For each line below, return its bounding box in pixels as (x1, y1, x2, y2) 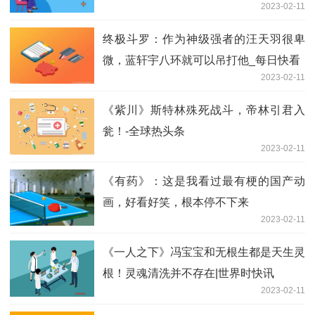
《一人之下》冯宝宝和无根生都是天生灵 (103, 245, 305, 258)
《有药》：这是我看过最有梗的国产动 (103, 174, 305, 187)
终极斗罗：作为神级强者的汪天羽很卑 (103, 32, 305, 45)
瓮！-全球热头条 (103, 124, 185, 137)
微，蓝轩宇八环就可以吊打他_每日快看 (103, 53, 300, 66)
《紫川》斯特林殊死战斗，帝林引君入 (103, 103, 305, 116)
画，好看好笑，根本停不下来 (103, 195, 249, 208)
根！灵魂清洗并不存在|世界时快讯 (103, 266, 274, 279)
